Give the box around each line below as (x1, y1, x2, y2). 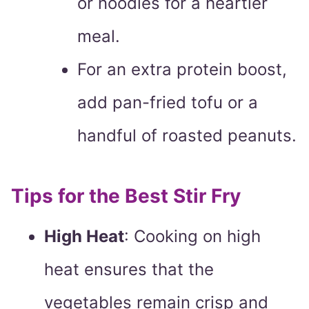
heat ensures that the (44, 259, 214, 280)
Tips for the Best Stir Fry (11, 184, 241, 208)
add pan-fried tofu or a (77, 92, 258, 113)
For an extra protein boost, (77, 59, 287, 80)
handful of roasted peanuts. (77, 126, 297, 146)
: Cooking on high (124, 226, 261, 247)
